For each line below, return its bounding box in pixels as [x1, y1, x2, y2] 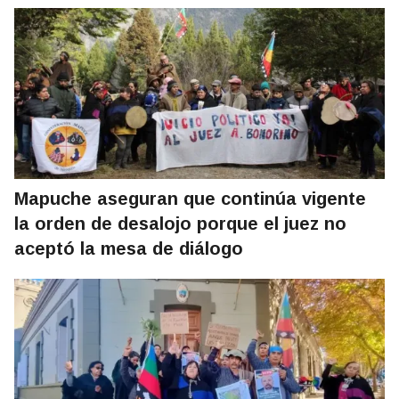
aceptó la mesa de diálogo [14, 239, 243, 259]
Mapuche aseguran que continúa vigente [14, 189, 366, 209]
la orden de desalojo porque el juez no [14, 214, 346, 234]
